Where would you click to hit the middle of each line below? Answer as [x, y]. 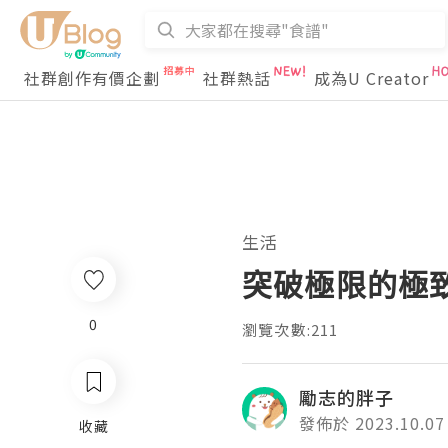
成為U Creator [371, 78]
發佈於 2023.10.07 [372, 423]
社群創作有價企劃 [92, 78]
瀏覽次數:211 [290, 329]
